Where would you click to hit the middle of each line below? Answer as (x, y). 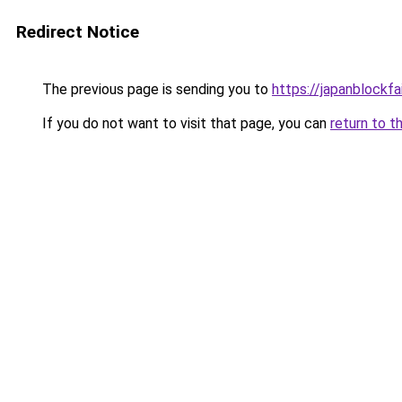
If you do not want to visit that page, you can (184, 123)
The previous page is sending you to (155, 89)
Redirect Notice (78, 32)
